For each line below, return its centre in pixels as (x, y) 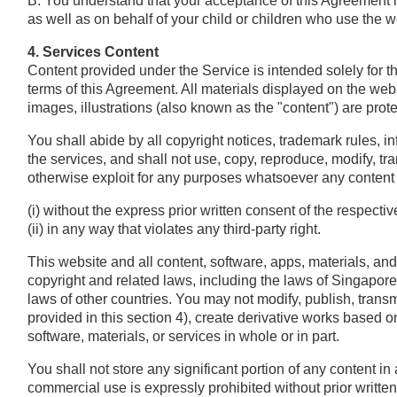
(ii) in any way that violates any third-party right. (174, 229)
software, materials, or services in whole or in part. (183, 336)
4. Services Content (93, 51)
